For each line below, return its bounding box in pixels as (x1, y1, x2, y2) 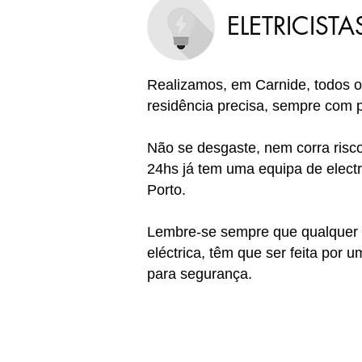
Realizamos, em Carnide (147, 77, 306, 93)
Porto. (147, 182, 186, 198)
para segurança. (147, 266, 252, 282)
